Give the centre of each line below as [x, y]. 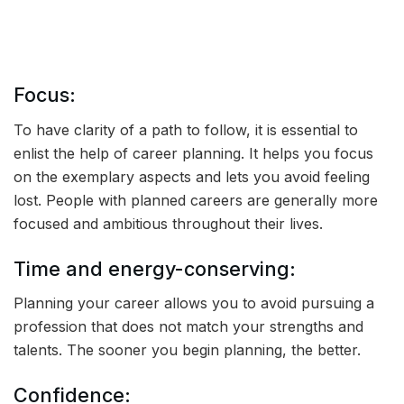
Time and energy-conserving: [155, 268]
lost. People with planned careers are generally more [196, 200]
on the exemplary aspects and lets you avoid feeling [192, 176]
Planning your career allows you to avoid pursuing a [194, 303]
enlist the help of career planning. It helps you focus [193, 153]
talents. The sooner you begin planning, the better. [187, 350]
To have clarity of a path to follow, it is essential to [186, 129]
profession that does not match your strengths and [188, 327]
